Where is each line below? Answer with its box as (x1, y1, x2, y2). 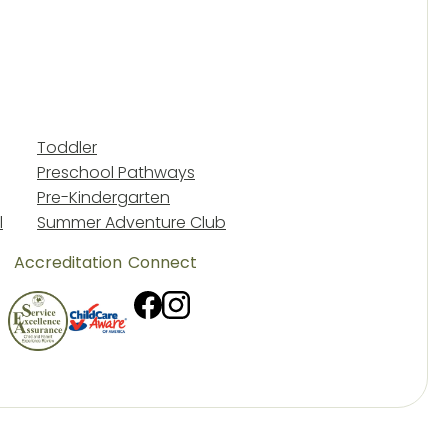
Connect (127, 251, 197, 274)
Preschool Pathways (37, 161, 195, 184)
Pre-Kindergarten (37, 186, 170, 209)
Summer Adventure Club (37, 211, 226, 234)
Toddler (37, 136, 97, 159)
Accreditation (13, 251, 122, 274)
